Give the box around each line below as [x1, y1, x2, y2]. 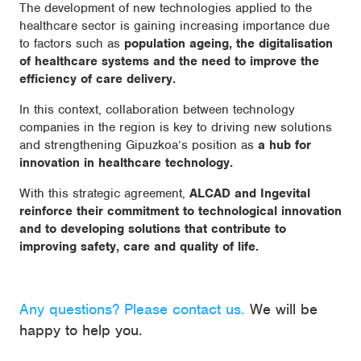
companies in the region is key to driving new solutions [19, 119, 332, 136]
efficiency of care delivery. [19, 71, 176, 88]
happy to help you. [19, 321, 143, 340]
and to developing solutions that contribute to [19, 221, 286, 238]
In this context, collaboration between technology [19, 102, 295, 118]
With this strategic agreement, [19, 185, 189, 202]
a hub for [254, 137, 311, 154]
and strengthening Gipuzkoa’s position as [19, 137, 254, 154]
